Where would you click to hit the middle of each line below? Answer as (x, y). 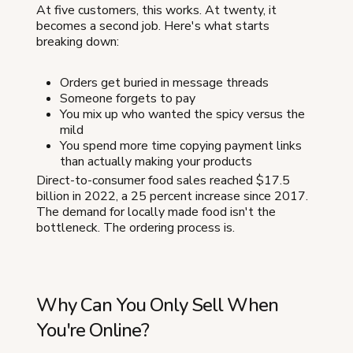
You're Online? (93, 330)
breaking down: (78, 41)
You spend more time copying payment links (181, 145)
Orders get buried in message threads (164, 82)
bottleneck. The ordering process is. (136, 227)
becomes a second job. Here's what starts (153, 26)
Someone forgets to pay (128, 98)
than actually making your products (156, 161)
